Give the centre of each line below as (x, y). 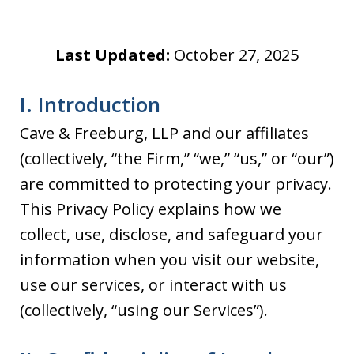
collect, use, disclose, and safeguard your (171, 234)
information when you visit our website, (169, 260)
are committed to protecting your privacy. (176, 184)
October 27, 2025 (234, 55)
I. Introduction (90, 104)
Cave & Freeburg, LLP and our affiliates (164, 133)
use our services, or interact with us (153, 285)
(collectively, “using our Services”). (144, 310)
